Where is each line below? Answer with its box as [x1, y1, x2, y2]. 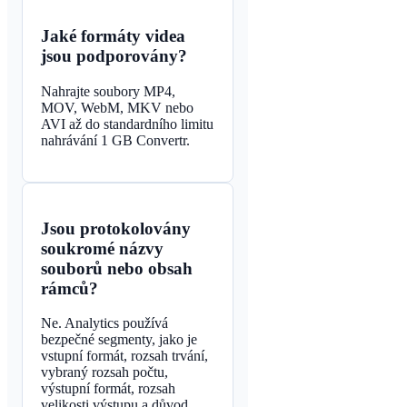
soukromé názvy [41, 238, 164, 258]
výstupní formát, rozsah [41, 381, 175, 397]
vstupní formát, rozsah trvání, [41, 348, 208, 364]
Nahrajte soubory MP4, [41, 83, 175, 99]
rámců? [41, 278, 98, 298]
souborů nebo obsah [41, 258, 193, 278]
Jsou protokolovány [41, 218, 191, 238]
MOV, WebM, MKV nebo [41, 99, 194, 115]
